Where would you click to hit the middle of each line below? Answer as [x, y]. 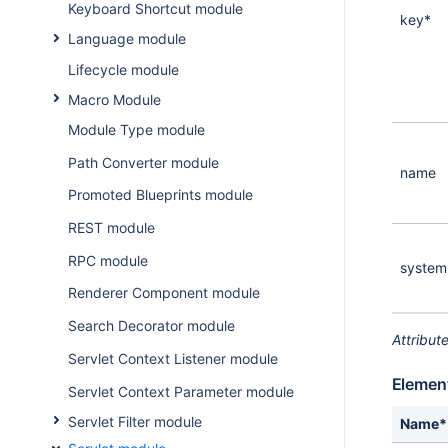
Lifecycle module [123, 69]
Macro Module [114, 99]
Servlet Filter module [134, 421]
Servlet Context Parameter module [180, 391]
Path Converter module [143, 162]
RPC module [107, 260]
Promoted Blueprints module [160, 195]
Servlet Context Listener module [172, 358]
